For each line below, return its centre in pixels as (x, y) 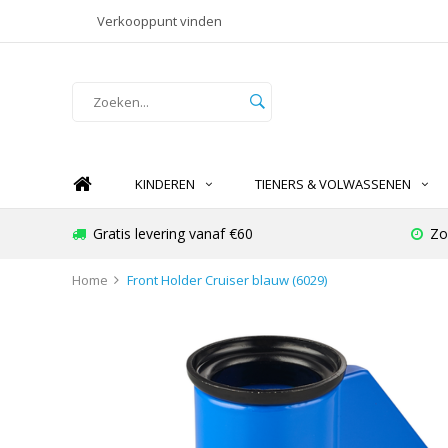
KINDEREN (165, 184)
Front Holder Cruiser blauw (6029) (227, 279)
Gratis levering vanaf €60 (173, 234)
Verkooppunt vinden (159, 21)
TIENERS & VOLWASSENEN (333, 184)
